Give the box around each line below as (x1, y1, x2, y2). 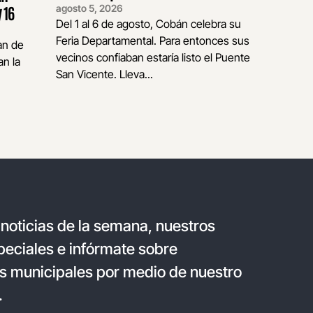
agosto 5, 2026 (56, 2, 123, 15)
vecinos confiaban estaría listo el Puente (56, 50, 250, 65)
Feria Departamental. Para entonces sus (56, 34, 249, 48)
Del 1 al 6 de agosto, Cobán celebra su (56, 17, 241, 31)
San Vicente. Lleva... (56, 67, 153, 82)
